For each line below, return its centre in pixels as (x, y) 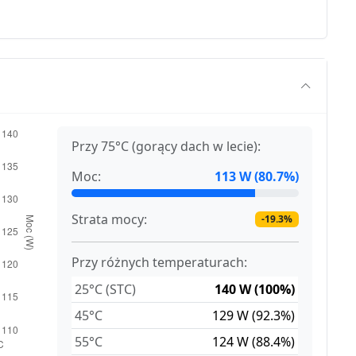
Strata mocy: (110, 220)
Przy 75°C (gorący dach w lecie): (166, 147)
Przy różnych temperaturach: (160, 263)
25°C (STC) (106, 290)
